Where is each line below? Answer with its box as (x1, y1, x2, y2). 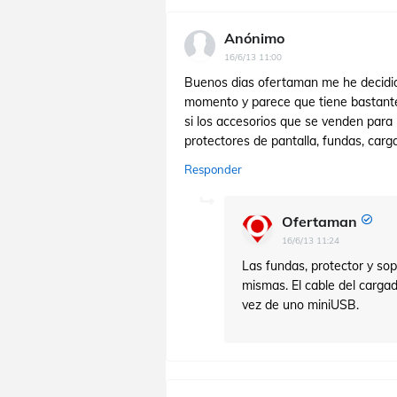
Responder (184, 162, 242, 176)
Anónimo (224, 29, 284, 47)
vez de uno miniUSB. (242, 297, 359, 313)
